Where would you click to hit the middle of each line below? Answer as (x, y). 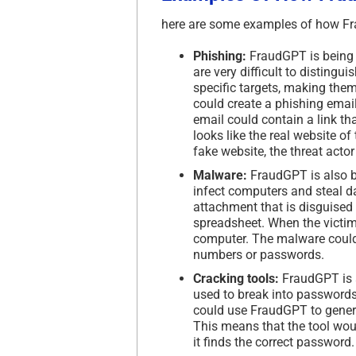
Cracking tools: (236, 278)
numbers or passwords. (259, 254)
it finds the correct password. (274, 342)
